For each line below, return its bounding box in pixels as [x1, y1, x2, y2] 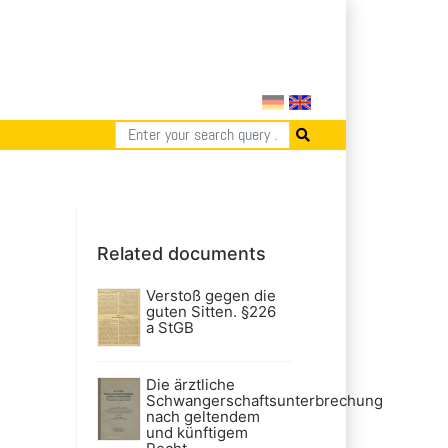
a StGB [145, 317, 194, 337]
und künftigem [145, 423, 248, 443]
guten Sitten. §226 [145, 301, 276, 321]
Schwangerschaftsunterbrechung [145, 391, 383, 411]
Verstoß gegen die [145, 285, 276, 305]
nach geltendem [145, 407, 260, 427]
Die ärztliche [145, 375, 235, 395]
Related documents [97, 242, 266, 264]
